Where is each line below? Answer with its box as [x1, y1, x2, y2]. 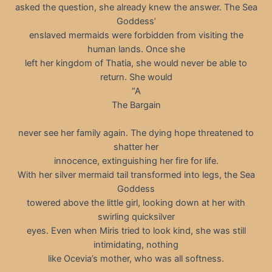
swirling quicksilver [97, 211, 175, 223]
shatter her [114, 141, 158, 153]
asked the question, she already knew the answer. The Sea [15, 1, 257, 13]
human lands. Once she [87, 43, 185, 55]
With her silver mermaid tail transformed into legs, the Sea [17, 169, 255, 181]
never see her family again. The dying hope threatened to [18, 127, 254, 139]
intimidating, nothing [93, 239, 178, 251]
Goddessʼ [116, 15, 156, 27]
